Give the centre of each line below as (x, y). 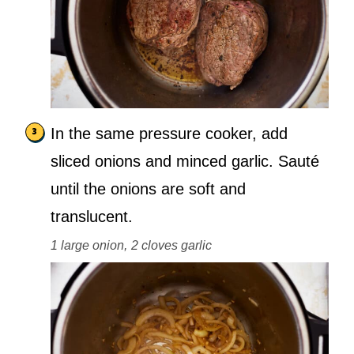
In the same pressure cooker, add (169, 133)
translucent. (92, 216)
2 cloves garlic (171, 245)
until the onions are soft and (148, 188)
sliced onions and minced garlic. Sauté (185, 161)
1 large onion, (89, 245)
